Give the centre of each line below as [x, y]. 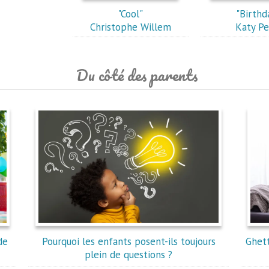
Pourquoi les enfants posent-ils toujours [128, 241]
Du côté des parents [137, 75]
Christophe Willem [130, 27]
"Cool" [131, 14]
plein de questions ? [129, 255]
